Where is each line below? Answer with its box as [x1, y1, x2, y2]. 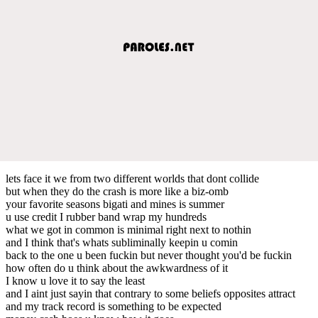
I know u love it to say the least [6, 274, 145, 287]
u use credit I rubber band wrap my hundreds [6, 210, 207, 223]
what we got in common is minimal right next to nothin [6, 223, 251, 236]
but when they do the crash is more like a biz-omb [6, 185, 229, 197]
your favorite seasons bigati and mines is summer [6, 197, 224, 210]
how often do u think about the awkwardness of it [6, 261, 228, 274]
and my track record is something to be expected [6, 300, 221, 312]
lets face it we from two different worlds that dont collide [6, 172, 259, 185]
